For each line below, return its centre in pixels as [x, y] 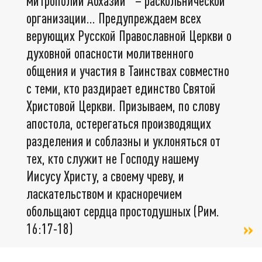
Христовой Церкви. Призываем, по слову [123, 105]
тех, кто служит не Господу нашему [113, 158]
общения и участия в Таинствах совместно [128, 70]
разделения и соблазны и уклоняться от [123, 140]
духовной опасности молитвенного [110, 53]
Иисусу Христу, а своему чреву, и [105, 175]
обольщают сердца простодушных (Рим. [123, 211]
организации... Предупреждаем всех [114, 18]
